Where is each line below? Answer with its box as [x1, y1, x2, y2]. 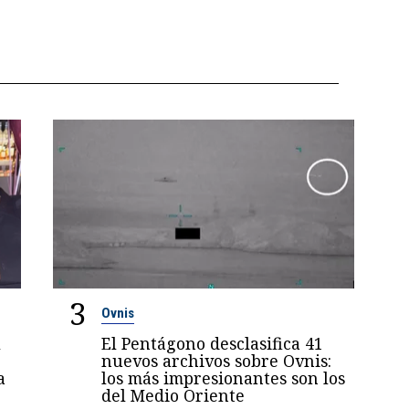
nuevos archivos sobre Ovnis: [101, 350, 332, 372]
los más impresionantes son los [101, 367, 346, 390]
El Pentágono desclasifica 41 [101, 332, 324, 355]
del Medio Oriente [101, 384, 246, 407]
